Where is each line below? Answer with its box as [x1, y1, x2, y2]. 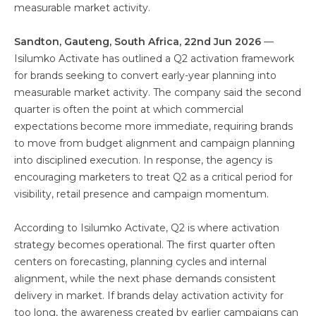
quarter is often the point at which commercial [14, 103, 243, 116]
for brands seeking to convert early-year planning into [14, 69, 276, 82]
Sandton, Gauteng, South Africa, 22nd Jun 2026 [14, 35, 264, 48]
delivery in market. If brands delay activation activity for [14, 289, 284, 302]
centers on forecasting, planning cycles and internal [14, 255, 267, 268]
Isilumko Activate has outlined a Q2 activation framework [14, 52, 294, 65]
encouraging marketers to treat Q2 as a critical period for [14, 171, 293, 183]
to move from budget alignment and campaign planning [14, 137, 295, 150]
